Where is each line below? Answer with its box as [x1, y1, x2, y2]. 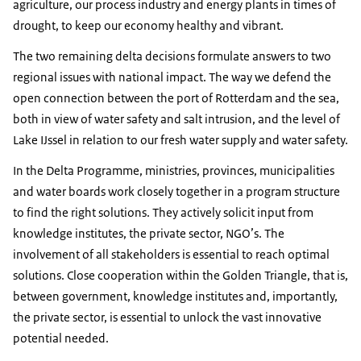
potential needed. [13, 330, 109, 346]
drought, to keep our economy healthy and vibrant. [13, 18, 284, 34]
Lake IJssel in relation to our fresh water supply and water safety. [13, 132, 348, 148]
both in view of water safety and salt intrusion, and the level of [13, 111, 340, 127]
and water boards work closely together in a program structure [13, 184, 340, 200]
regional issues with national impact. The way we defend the [13, 69, 331, 85]
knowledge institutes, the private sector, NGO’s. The [13, 226, 284, 242]
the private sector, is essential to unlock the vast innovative [13, 309, 322, 326]
